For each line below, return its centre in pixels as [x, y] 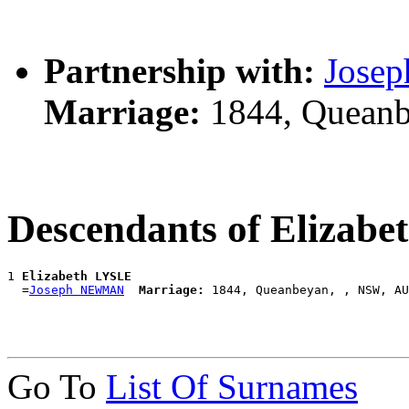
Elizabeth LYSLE [77, 276]
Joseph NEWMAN [77, 289]
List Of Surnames [232, 386]
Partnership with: [179, 71]
